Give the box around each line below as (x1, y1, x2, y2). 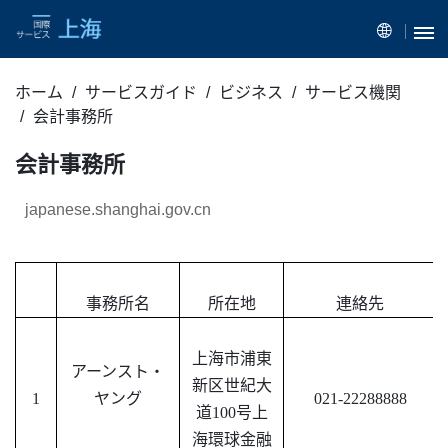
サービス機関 (305, 84, 401, 102)
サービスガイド (85, 84, 197, 102)
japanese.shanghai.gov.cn (25, 201, 211, 219)
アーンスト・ (71, 363, 165, 381)
